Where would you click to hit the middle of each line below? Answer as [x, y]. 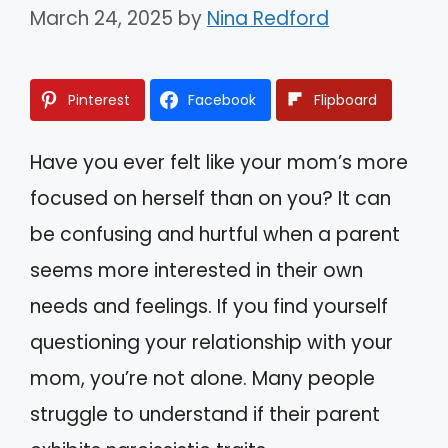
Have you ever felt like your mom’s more [219, 162]
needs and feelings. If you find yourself [209, 306]
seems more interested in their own [196, 270]
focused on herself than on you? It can [210, 198]
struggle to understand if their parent [205, 414]
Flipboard [345, 99]
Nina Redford [268, 18]
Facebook [222, 99]
